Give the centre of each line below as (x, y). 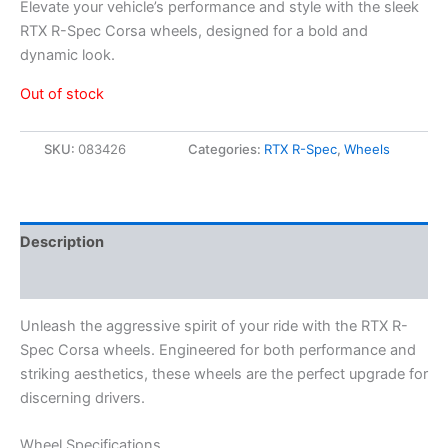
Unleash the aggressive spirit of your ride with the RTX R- (214, 326)
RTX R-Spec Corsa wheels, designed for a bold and (194, 31)
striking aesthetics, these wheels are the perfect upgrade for (224, 374)
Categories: (225, 148)
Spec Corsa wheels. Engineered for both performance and (218, 350)
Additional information (99, 280)
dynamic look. (67, 55)
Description (62, 241)
